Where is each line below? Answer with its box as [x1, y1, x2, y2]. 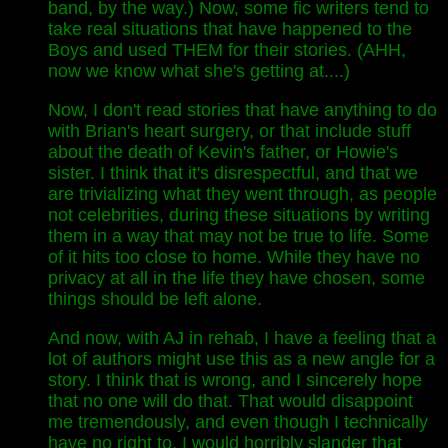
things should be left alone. [48, 289, 262, 309]
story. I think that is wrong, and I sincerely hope [48, 370, 422, 390]
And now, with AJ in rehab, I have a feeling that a [48, 328, 436, 348]
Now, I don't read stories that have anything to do [48, 100, 437, 120]
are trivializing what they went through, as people [48, 184, 437, 204]
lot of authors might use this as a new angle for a [48, 349, 435, 369]
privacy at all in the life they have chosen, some [48, 268, 425, 288]
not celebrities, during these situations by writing [48, 205, 430, 225]
